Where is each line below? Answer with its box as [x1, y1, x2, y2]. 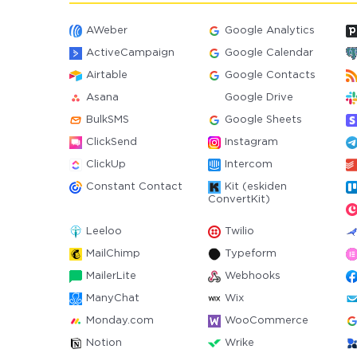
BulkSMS [86, 116, 129, 124]
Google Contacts [224, 71, 316, 80]
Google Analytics [224, 26, 315, 35]
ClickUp [86, 160, 126, 169]
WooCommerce [224, 316, 308, 325]
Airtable [86, 71, 127, 80]
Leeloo [86, 227, 122, 236]
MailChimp [86, 249, 140, 258]
